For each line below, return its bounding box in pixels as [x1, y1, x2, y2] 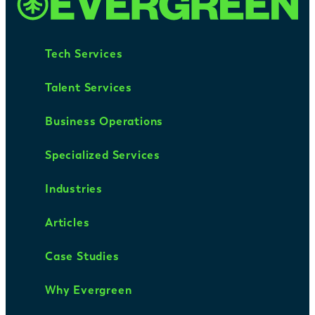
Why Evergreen [45, 283, 132, 297]
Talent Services [45, 81, 132, 95]
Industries [45, 182, 103, 196]
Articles [45, 216, 90, 230]
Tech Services [45, 47, 123, 61]
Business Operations [45, 115, 164, 129]
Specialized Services [45, 148, 160, 162]
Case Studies [45, 250, 120, 264]
